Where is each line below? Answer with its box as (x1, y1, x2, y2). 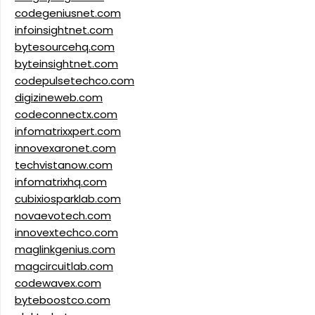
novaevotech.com (15, 208, 111, 224)
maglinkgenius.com (15, 242, 115, 257)
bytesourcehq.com (15, 39, 115, 55)
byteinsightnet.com (15, 56, 118, 72)
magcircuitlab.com (15, 259, 113, 274)
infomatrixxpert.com (15, 124, 121, 139)
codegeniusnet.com (15, 6, 121, 21)
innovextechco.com (15, 225, 118, 240)
